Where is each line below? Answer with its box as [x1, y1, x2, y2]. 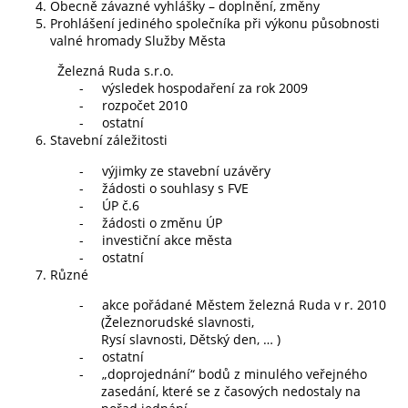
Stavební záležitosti [50, 131, 168, 149]
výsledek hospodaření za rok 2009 [102, 79, 308, 97]
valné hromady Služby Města [50, 31, 226, 49]
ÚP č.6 [102, 196, 139, 214]
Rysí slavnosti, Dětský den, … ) [101, 331, 280, 349]
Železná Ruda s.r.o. [57, 62, 174, 80]
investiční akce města [102, 230, 232, 249]
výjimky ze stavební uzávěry [102, 161, 270, 179]
